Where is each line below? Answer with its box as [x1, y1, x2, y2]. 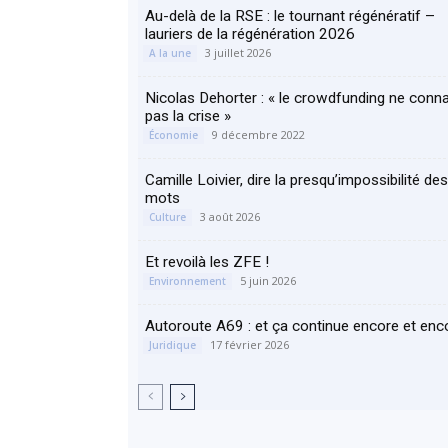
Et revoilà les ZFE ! [145, 253, 269, 271]
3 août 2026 [200, 209, 260, 224]
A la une [149, 46, 191, 60]
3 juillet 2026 [205, 45, 271, 60]
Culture [149, 210, 186, 224]
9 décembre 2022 [212, 127, 305, 142]
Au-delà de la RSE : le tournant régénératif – [145, 7, 435, 25]
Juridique [149, 338, 196, 352]
